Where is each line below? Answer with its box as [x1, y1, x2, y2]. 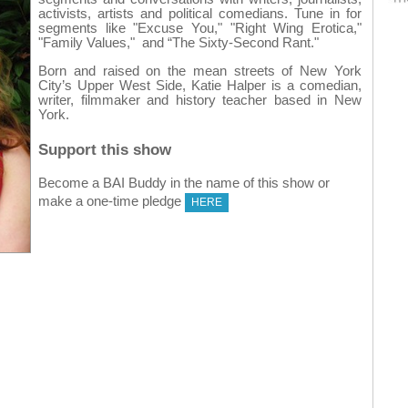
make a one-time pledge [38, 193, 185, 209]
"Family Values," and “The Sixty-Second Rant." [38, 35, 319, 50]
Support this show [38, 139, 171, 158]
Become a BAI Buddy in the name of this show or [38, 175, 330, 190]
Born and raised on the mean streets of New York [38, 63, 362, 78]
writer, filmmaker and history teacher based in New [38, 92, 362, 107]
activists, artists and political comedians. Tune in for [38, 5, 362, 21]
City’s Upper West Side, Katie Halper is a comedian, [38, 77, 362, 93]
